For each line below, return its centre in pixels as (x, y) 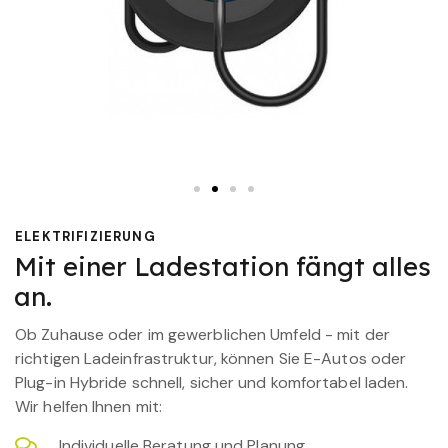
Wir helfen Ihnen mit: (89, 406)
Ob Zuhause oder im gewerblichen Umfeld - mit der (202, 334)
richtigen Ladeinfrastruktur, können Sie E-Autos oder (211, 358)
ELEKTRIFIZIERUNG (85, 236)
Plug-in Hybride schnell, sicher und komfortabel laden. (212, 382)
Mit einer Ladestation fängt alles (222, 267)
